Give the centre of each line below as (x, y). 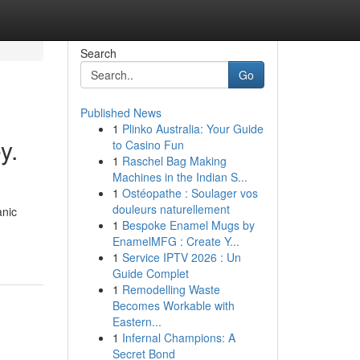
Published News (121, 112)
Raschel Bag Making (174, 161)
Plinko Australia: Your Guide (192, 129)
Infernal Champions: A (178, 337)
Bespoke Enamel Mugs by (188, 225)
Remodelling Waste (171, 289)
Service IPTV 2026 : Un (181, 257)
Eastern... (137, 321)
